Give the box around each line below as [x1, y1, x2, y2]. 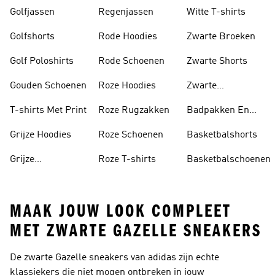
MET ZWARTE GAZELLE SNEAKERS [10, 220, 261, 241]
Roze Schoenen [98, 130, 163, 140]
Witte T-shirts [187, 7, 246, 17]
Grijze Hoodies [10, 130, 71, 140]
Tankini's [187, 120, 225, 130]
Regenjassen [98, 7, 153, 17]
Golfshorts [10, 32, 55, 42]
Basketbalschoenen [187, 155, 271, 165]
